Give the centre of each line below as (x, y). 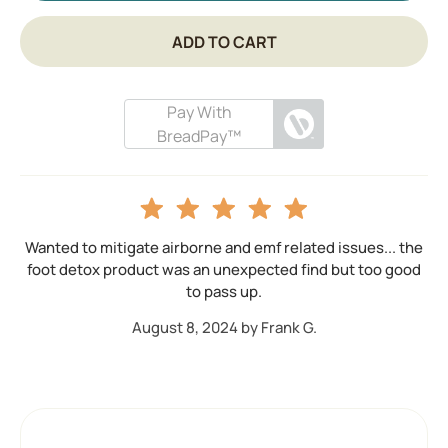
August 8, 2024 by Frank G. (224, 327)
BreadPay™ (199, 135)
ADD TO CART (224, 41)
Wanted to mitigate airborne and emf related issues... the (224, 247)
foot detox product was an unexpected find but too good (224, 269)
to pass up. (224, 291)
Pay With (199, 111)
